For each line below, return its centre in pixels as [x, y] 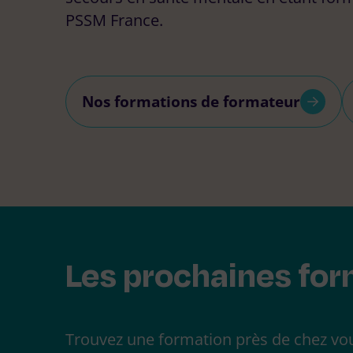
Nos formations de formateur [191, 102]
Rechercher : [102, 34]
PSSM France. [114, 20]
